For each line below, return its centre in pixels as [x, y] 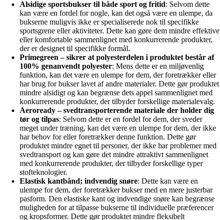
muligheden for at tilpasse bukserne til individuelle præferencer [117, 207]
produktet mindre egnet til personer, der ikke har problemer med [118, 145]
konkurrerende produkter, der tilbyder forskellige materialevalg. [117, 101]
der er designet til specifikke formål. [75, 48]
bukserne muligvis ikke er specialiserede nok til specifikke [109, 22]
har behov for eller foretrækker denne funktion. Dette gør [108, 137]
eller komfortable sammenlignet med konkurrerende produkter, [116, 39]
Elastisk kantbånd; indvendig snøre [79, 181]
